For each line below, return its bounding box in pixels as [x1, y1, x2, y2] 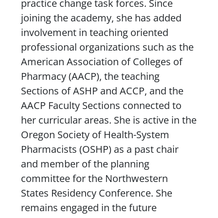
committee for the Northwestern [20, 171, 168, 185]
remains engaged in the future [20, 200, 157, 214]
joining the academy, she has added [20, 11, 182, 24]
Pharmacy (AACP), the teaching [20, 69, 160, 83]
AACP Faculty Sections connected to [20, 98, 182, 112]
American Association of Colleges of [20, 54, 182, 68]
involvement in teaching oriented [20, 25, 168, 39]
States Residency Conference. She [20, 186, 172, 200]
